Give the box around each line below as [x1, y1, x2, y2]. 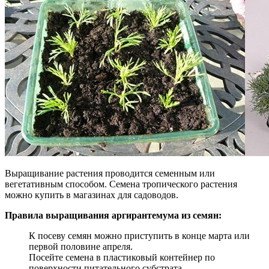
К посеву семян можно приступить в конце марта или [29, 230, 250, 241]
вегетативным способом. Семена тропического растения [5, 178, 237, 189]
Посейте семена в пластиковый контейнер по [29, 252, 215, 262]
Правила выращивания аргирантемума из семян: [5, 210, 222, 220]
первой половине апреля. [29, 241, 133, 252]
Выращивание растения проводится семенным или [5, 168, 215, 178]
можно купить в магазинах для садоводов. [5, 189, 178, 200]
